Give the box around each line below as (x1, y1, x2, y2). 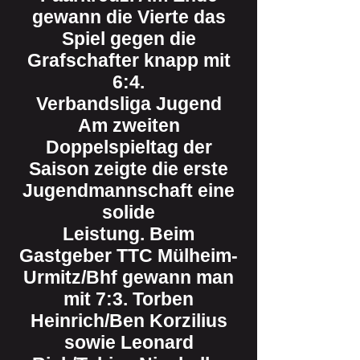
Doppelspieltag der (45, 137, 212, 157)
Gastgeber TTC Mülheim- (19, 245, 238, 266)
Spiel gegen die (61, 28, 196, 49)
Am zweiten (77, 115, 180, 136)
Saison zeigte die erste (29, 158, 228, 179)
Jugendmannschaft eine (22, 180, 235, 201)
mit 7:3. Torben (63, 288, 194, 309)
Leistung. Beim (63, 223, 194, 244)
